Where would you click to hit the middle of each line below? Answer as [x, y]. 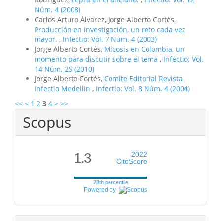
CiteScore [132, 161]
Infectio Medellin [63, 88]
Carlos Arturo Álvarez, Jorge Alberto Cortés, [105, 19]
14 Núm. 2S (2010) [64, 69]
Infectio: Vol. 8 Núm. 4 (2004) [143, 88]
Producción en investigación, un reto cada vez [110, 29]
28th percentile [110, 182]
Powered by [101, 190]
